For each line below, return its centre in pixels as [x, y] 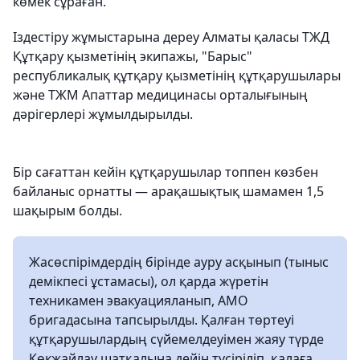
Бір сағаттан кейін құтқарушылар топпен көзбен [166, 172]
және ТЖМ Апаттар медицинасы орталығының [160, 95]
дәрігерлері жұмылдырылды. [103, 114]
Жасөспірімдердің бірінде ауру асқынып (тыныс [179, 262]
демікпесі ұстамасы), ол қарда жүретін [149, 281]
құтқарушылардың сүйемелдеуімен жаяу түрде [176, 339]
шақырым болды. [67, 211]
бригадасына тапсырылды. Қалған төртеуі [162, 320]
